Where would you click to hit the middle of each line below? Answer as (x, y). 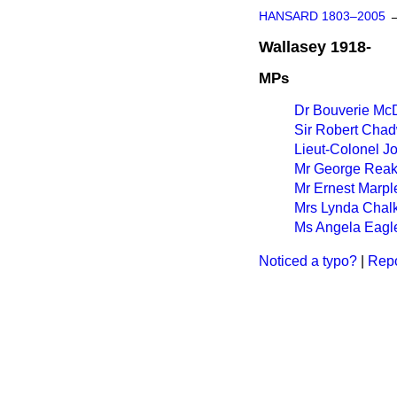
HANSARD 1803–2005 (322, 16)
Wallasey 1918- (315, 47)
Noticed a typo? (308, 261)
